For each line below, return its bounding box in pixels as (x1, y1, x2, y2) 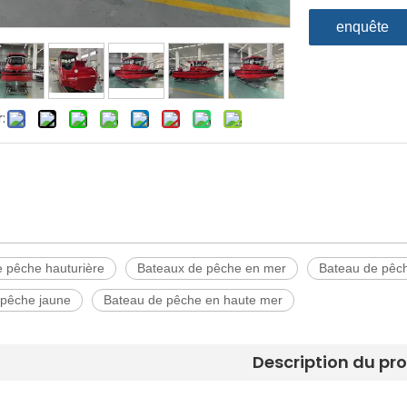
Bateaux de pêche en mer (137, 261, 286, 275)
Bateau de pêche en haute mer (104, 293, 283, 307)
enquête (336, 19, 389, 35)
